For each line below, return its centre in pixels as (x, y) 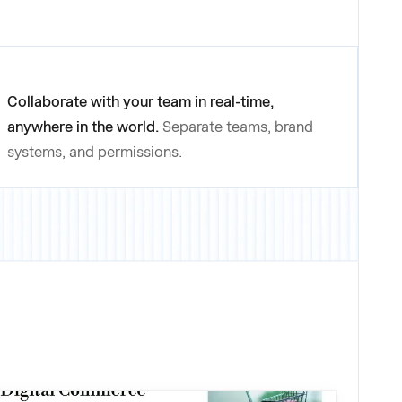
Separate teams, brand (237, 127)
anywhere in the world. (83, 127)
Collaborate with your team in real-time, (140, 102)
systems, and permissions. (94, 153)
